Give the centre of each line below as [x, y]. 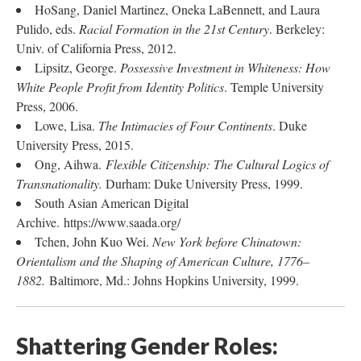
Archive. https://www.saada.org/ [98, 222]
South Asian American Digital [112, 203]
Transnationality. [61, 183]
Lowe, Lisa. [66, 125]
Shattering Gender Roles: [147, 346]
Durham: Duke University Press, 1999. [204, 183]
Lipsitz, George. [77, 67]
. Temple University [274, 87]
